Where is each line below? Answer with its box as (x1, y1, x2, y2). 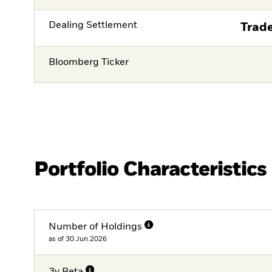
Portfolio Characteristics (34, 160, 267, 180)
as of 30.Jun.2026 (49, 235, 107, 242)
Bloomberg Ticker (49, 57, 129, 67)
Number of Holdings (49, 222, 143, 232)
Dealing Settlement (49, 21, 138, 31)
